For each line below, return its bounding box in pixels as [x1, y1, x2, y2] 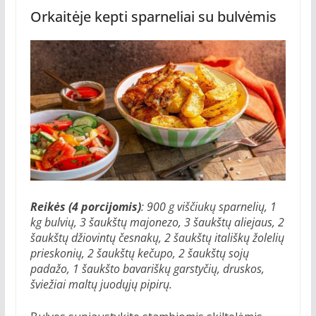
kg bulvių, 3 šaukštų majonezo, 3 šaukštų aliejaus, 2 [30, 214, 284, 231]
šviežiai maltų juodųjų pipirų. [30, 276, 172, 293]
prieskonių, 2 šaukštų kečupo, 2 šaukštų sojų [30, 245, 249, 262]
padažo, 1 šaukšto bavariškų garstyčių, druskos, [30, 261, 265, 277]
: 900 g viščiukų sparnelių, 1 [140, 199, 276, 215]
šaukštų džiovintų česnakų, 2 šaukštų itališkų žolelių [30, 230, 284, 246]
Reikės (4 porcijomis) [30, 199, 141, 215]
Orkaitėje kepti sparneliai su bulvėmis [30, 6, 276, 26]
